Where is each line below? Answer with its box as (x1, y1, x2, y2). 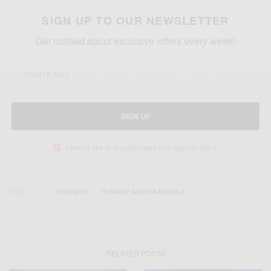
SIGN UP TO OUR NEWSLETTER (42, 12, 229, 28)
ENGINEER (57, 187, 89, 196)
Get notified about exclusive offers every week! (36, 33, 235, 48)
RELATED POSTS (106, 247, 165, 258)
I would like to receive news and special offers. (66, 142, 218, 152)
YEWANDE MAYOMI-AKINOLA (100, 187, 185, 196)
